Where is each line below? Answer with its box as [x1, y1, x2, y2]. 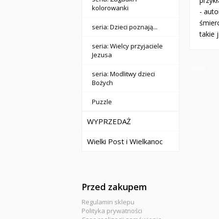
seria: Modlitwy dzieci [92, 69, 155, 78]
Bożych [92, 78, 113, 87]
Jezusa [92, 50, 112, 59]
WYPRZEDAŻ [87, 116, 131, 126]
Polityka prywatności [82, 206, 142, 215]
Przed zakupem [82, 181, 147, 193]
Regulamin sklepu [82, 197, 134, 206]
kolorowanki [92, 3, 129, 12]
